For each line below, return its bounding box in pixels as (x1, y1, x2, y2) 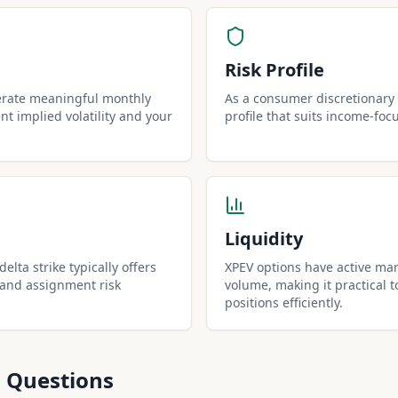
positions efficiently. (225, 294, 343, 311)
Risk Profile (225, 58, 324, 82)
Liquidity (225, 227, 303, 251)
